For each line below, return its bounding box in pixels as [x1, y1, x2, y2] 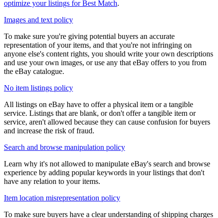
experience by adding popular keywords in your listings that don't [4, 168, 204, 177]
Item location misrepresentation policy [4, 194, 120, 202]
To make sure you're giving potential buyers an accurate [4, 32, 175, 41]
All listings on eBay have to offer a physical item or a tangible [4, 100, 193, 109]
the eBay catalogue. [4, 67, 64, 76]
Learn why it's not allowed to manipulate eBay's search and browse [4, 160, 210, 168]
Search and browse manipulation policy [4, 143, 125, 152]
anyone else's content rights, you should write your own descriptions [4, 50, 213, 58]
